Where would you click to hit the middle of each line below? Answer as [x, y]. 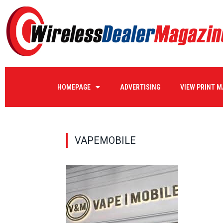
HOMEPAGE [74, 87]
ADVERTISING [140, 87]
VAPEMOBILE [105, 140]
